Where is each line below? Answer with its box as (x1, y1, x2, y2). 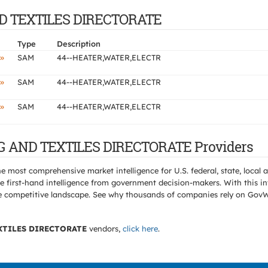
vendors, (87, 224, 123, 233)
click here (123, 224, 158, 233)
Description (57, 39, 100, 48)
